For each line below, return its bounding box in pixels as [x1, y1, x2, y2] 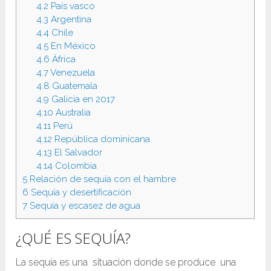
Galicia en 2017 [48, 94, 115, 105]
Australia [53, 107, 91, 119]
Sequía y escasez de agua [27, 200, 141, 212]
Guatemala [49, 80, 97, 92]
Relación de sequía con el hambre [27, 174, 177, 185]
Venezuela [48, 67, 95, 79]
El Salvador [51, 147, 102, 158]
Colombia [52, 160, 97, 172]
